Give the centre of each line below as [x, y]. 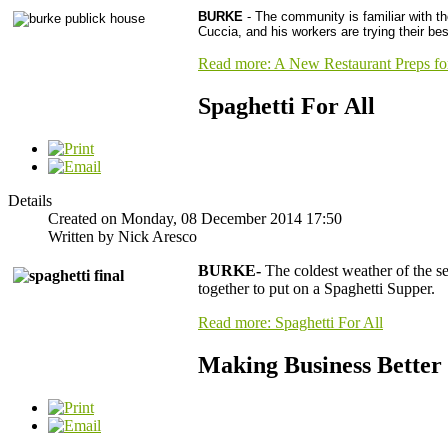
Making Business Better [320, 364]
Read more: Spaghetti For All [290, 322]
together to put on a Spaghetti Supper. [316, 288]
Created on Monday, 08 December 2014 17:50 [195, 218]
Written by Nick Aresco [122, 236]
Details [30, 200]
